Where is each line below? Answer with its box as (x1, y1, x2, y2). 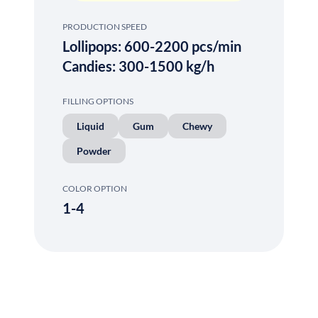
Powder (77, 144, 111, 157)
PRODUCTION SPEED (62, 21, 147, 32)
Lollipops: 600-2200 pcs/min (62, 37, 241, 55)
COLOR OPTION (62, 182, 127, 194)
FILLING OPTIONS (62, 95, 133, 106)
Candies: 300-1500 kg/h (62, 57, 214, 75)
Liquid (77, 119, 104, 132)
